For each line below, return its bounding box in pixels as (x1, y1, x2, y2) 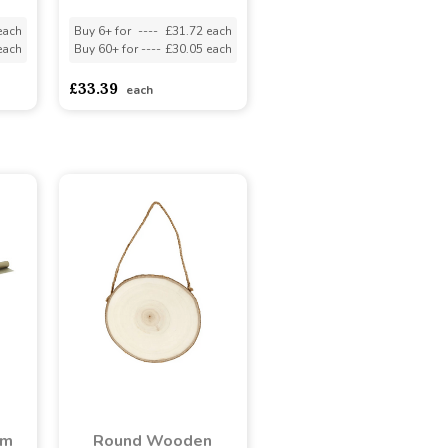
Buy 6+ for (73, 22, 131, 39)
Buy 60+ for (73, 40, 138, 57)
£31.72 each (164, 22, 232, 39)
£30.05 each (164, 40, 232, 57)
